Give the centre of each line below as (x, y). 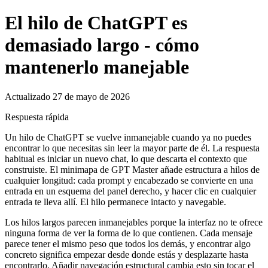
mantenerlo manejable (97, 67)
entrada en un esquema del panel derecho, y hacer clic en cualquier (130, 191)
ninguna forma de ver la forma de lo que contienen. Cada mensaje (129, 233)
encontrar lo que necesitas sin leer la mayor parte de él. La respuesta (132, 148)
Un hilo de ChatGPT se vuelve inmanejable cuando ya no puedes (128, 137)
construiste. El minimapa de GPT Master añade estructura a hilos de (132, 169)
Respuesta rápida (37, 117)
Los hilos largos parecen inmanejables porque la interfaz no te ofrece (134, 222)
